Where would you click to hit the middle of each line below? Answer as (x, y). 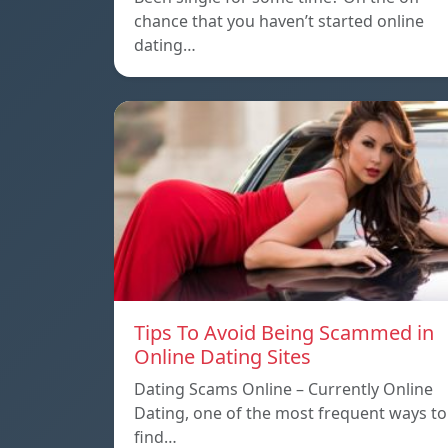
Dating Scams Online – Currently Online (283, 389)
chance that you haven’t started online (279, 21)
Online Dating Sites (222, 357)
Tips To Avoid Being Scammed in (284, 333)
